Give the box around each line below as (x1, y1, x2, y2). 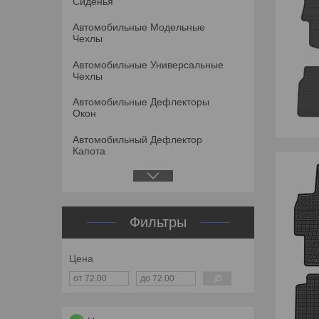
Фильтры (130, 214, 187, 231)
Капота (73, 145, 105, 157)
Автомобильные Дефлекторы (73, 96, 209, 108)
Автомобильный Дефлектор (73, 133, 202, 145)
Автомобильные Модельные (73, 21, 205, 33)
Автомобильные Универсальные (73, 58, 224, 70)
